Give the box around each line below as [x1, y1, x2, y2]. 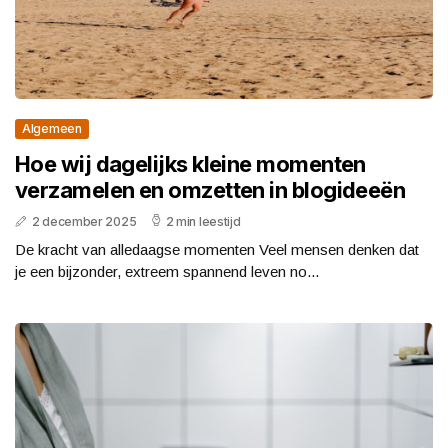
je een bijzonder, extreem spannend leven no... [15, 262, 319, 280]
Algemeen [22, 120, 82, 136]
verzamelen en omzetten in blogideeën [15, 176, 406, 203]
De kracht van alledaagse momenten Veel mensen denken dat [15, 240, 419, 258]
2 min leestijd [165, 213, 241, 229]
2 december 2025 [31, 213, 137, 229]
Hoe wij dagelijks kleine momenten [15, 150, 366, 177]
